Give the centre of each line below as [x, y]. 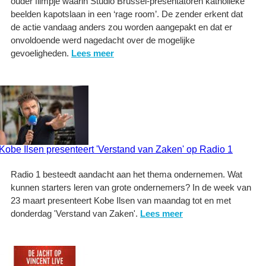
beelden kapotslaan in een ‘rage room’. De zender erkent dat [127, 14]
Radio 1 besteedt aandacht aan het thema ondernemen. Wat [126, 174]
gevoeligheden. [41, 53]
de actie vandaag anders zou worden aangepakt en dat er [121, 27]
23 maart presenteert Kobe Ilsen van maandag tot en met [121, 200]
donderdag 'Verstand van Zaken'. [75, 213]
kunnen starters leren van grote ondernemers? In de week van [131, 187]
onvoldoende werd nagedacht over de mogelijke [103, 40]
